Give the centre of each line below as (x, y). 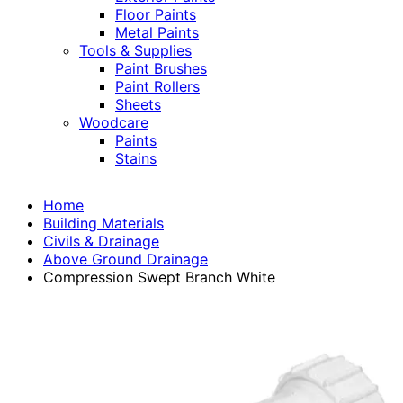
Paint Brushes (161, 69)
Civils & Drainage (101, 242)
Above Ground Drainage (125, 260)
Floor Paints (156, 15)
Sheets (138, 105)
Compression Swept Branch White (159, 278)
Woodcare (114, 123)
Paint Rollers (157, 87)
